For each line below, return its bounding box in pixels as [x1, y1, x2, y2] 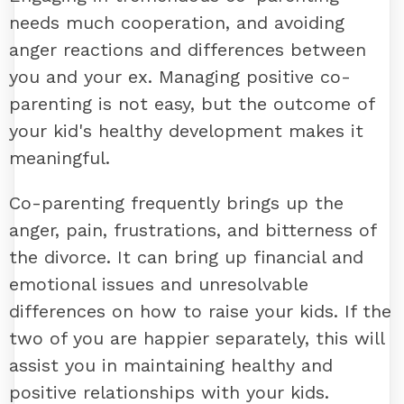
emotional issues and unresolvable [9, 272, 308, 295]
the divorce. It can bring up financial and [9, 245, 363, 268]
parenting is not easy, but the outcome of [9, 92, 374, 115]
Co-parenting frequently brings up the [9, 191, 344, 214]
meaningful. [9, 146, 110, 169]
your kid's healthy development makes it [9, 119, 363, 142]
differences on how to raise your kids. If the [9, 299, 391, 322]
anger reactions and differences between [9, 38, 366, 60]
